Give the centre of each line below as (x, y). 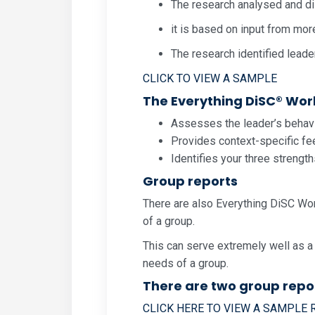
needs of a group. (186, 264)
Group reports (190, 181)
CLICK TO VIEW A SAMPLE (210, 79)
